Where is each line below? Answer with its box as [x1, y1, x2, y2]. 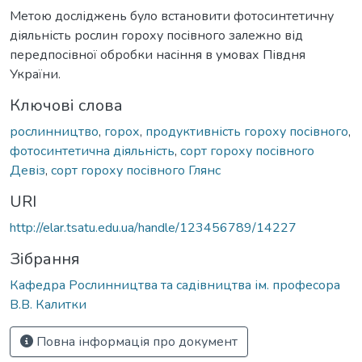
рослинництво [10, 122, 99, 141]
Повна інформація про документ [33, 332, 238, 351]
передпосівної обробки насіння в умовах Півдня [10, 45, 305, 64]
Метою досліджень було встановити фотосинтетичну [10, 6, 334, 25]
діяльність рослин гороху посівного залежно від [10, 26, 303, 44]
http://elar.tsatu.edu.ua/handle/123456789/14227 [10, 218, 297, 237]
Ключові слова [10, 94, 123, 116]
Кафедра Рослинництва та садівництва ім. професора [10, 276, 340, 294]
